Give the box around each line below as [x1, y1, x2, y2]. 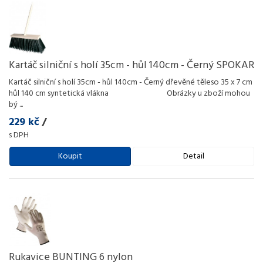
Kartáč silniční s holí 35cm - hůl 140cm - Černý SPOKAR [9, 57, 254, 74]
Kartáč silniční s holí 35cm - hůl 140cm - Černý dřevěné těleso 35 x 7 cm [9, 76, 252, 89]
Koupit [58, 150, 82, 163]
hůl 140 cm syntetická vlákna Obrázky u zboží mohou [9, 87, 250, 100]
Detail [183, 150, 204, 163]
